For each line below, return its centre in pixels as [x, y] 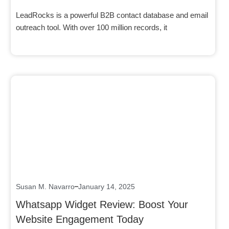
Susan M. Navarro [45, 186]
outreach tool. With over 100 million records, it [91, 27]
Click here [113, 119]
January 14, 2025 [107, 186]
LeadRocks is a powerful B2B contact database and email [112, 15]
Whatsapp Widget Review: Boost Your [102, 204]
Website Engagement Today [80, 219]
